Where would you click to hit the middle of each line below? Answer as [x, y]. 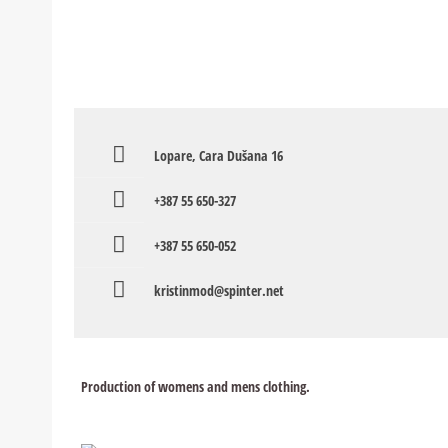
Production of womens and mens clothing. [195, 386]
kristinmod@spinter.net [219, 290]
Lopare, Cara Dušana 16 [218, 155]
